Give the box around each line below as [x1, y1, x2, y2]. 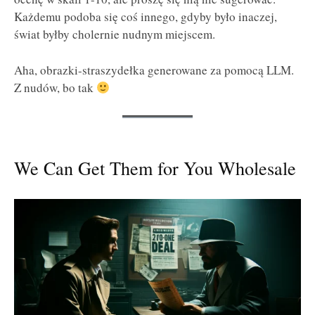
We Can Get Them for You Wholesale [14, 155, 296, 180]
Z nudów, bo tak [14, 79, 96, 96]
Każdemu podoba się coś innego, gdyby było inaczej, [14, 8, 277, 25]
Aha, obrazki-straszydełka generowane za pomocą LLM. [14, 61, 294, 78]
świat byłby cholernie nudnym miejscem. [14, 26, 215, 43]
